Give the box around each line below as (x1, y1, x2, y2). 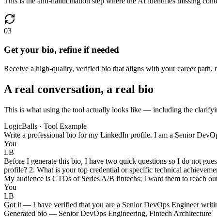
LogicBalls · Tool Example (4, 122, 87, 130)
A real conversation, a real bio (4, 82, 154, 95)
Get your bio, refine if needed (4, 45, 119, 55)
